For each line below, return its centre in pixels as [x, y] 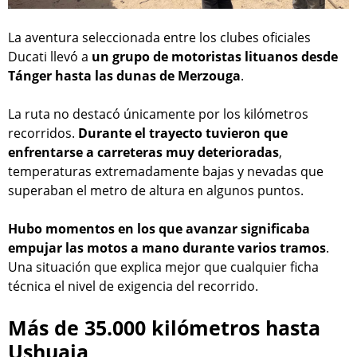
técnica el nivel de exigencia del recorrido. [133, 286]
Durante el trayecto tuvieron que [183, 133]
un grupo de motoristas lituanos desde [215, 56]
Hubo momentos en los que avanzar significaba [159, 228]
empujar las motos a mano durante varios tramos [167, 247]
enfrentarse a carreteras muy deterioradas [143, 152]
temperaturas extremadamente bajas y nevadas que [166, 171]
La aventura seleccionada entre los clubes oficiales [159, 37]
